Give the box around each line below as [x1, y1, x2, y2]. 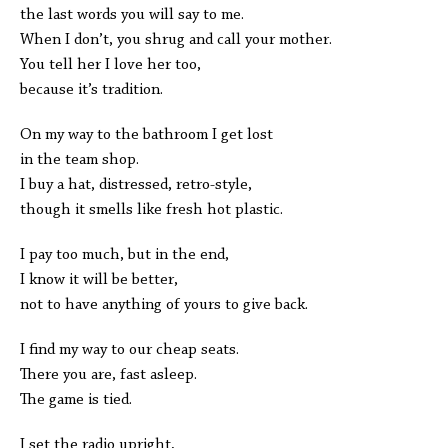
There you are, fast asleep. [20, 367, 197, 383]
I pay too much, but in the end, [20, 247, 229, 263]
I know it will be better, [20, 272, 178, 288]
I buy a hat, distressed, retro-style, [20, 177, 252, 193]
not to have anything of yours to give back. [20, 297, 308, 313]
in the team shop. [20, 152, 139, 168]
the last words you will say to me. [20, 7, 244, 23]
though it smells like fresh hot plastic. [20, 202, 283, 218]
